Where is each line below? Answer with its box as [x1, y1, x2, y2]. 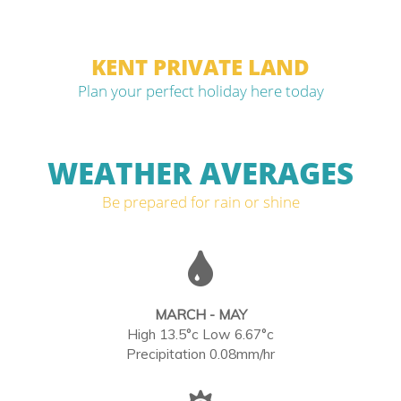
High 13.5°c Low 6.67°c [127, 325, 274, 343]
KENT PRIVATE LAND [91, 52, 310, 81]
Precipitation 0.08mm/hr [126, 345, 275, 363]
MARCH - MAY [154, 305, 247, 323]
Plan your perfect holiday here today [77, 81, 324, 101]
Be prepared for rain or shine [101, 192, 300, 212]
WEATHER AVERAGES [47, 153, 354, 193]
